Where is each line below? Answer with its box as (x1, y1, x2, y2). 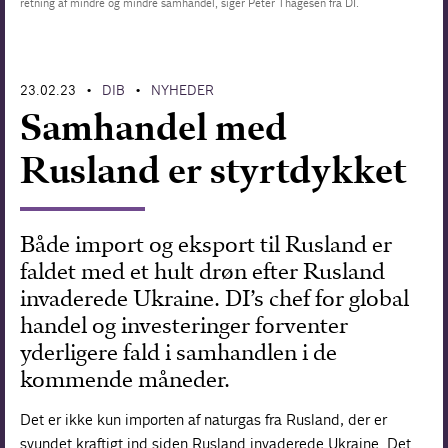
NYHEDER (151, 81, 215, 99)
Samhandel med (20, 104, 288, 150)
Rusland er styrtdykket (20, 147, 407, 193)
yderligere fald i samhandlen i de (20, 338, 338, 366)
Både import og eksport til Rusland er (20, 230, 393, 258)
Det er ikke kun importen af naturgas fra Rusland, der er (20, 409, 388, 429)
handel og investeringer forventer (20, 311, 349, 339)
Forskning (20, 23, 106, 47)
